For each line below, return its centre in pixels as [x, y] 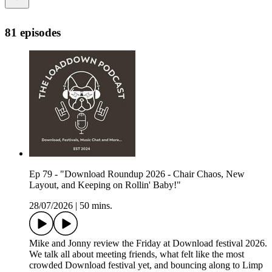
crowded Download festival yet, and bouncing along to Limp [146, 265]
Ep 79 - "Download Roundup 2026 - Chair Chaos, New [137, 174]
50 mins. [96, 206]
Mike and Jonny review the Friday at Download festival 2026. [148, 243]
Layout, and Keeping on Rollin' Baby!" [105, 185]
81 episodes [33, 32]
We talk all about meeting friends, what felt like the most [137, 254]
